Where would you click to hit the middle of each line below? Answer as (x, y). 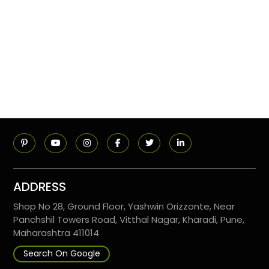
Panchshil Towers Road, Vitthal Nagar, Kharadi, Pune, (129, 219)
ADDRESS (40, 186)
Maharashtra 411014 (56, 232)
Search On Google (62, 254)
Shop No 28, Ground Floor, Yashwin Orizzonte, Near (124, 206)
